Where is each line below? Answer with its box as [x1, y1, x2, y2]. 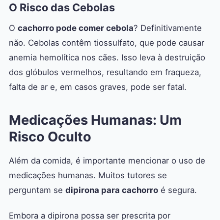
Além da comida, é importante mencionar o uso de [9, 156, 205, 166]
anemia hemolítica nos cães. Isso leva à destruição [9, 53, 205, 63]
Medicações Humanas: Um [9, 112, 182, 129]
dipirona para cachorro [65, 185, 158, 195]
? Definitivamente [134, 23, 202, 33]
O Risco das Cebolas [9, 1, 115, 14]
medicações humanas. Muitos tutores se [9, 170, 167, 181]
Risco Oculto [9, 129, 91, 145]
